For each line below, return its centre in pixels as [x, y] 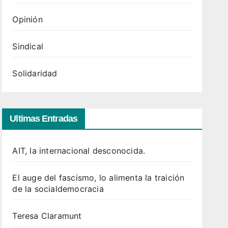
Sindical [28, 46]
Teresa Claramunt [47, 216]
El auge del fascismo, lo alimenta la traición [98, 178]
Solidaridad [35, 73]
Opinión [27, 19]
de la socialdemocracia [58, 189]
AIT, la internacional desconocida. [79, 151]
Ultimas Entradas [44, 119]
